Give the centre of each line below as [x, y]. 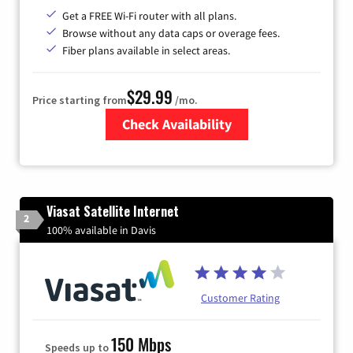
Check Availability [176, 124]
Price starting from [80, 100]
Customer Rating [240, 297]
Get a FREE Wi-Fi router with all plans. [149, 15]
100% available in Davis [101, 230]
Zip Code [179, 149]
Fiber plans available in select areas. [146, 50]
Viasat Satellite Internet [113, 211]
